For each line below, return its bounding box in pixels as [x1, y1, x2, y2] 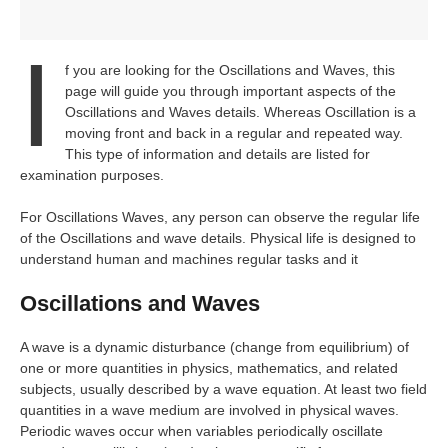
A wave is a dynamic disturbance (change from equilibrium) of [20, 339, 409, 355]
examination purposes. [20, 167, 164, 183]
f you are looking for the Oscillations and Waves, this [64, 62, 395, 78]
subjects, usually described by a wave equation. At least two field [20, 381, 427, 397]
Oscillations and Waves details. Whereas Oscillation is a [64, 104, 416, 120]
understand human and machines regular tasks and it [20, 251, 358, 267]
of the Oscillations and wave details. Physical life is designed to [20, 230, 416, 246]
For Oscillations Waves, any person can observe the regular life [20, 209, 420, 225]
